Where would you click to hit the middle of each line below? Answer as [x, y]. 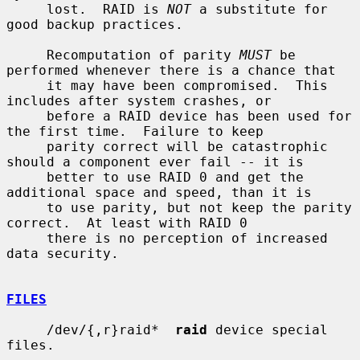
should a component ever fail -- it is [155, 162]
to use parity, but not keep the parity [27, 207]
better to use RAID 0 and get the [27, 177]
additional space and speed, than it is [159, 192]
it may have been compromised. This [27, 85]
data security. [63, 253]
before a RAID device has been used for [27, 116]
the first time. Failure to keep [135, 131]
